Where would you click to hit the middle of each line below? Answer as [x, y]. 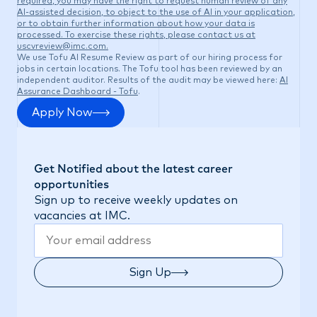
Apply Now [62, 113]
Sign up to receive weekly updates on [136, 200]
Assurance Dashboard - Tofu [77, 92]
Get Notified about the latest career [133, 169]
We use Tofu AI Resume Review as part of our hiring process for [150, 58]
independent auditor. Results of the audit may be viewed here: [147, 81]
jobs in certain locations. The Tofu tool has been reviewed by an [150, 69]
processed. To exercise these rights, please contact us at [136, 35]
